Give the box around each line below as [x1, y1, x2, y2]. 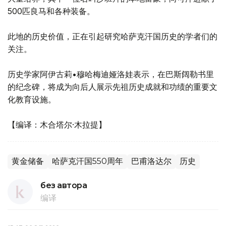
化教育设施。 [8, 94, 56, 105]
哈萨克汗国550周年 [52, 156, 123, 166]
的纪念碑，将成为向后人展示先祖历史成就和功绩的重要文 [8, 82, 217, 92]
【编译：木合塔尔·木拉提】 [8, 120, 106, 130]
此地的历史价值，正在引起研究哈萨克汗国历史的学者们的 [8, 31, 217, 42]
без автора [40, 181, 87, 191]
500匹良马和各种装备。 [8, 6, 95, 17]
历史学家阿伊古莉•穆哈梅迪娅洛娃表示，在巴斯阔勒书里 [8, 69, 214, 80]
